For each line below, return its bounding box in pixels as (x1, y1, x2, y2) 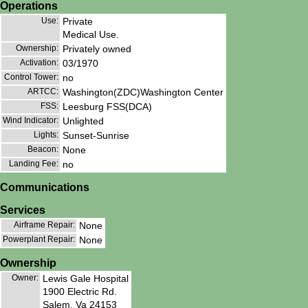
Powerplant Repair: (3, 234, 75, 244)
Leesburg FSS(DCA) (63, 101, 152, 113)
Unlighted (63, 115, 104, 127)
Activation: (20, 58, 58, 68)
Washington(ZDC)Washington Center (63, 87, 223, 98)
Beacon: (27, 144, 58, 155)
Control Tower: (4, 72, 58, 82)
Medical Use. (63, 29, 119, 41)
